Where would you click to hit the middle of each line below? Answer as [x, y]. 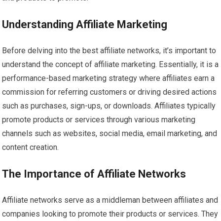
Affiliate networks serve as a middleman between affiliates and [110, 200]
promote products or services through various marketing [99, 120]
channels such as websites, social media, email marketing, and [110, 134]
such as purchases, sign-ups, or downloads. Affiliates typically [109, 106]
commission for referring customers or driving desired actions [110, 92]
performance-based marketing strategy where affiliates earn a [109, 78]
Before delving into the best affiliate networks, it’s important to [109, 51]
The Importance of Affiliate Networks [94, 174]
